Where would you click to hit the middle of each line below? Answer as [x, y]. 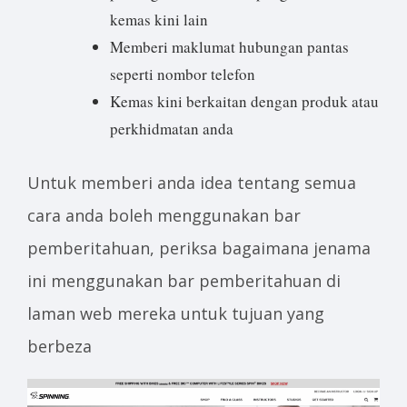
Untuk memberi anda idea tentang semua [192, 182]
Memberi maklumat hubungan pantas [229, 47]
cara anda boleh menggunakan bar [164, 215]
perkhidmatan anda [172, 129]
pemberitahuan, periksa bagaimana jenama [199, 248]
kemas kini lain [159, 20]
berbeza [60, 346]
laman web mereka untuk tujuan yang [176, 313]
